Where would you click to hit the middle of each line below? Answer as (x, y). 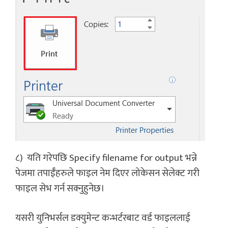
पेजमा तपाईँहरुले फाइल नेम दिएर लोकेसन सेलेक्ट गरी (107, 173)
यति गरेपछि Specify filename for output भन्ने (112, 158)
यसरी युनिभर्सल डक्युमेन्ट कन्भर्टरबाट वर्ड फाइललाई (103, 218)
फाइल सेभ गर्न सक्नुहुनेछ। (60, 188)
